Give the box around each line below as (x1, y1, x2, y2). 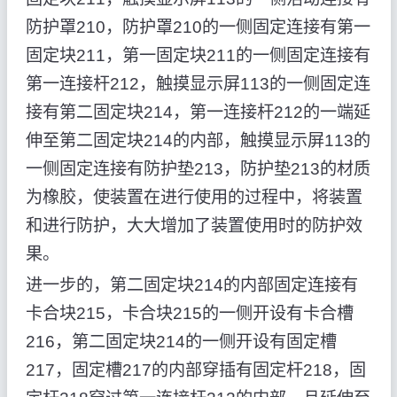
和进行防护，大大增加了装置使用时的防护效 (25, 216, 362, 235)
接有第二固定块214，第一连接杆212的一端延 (25, 103, 370, 121)
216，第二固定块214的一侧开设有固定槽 (25, 332, 337, 352)
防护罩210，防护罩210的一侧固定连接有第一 (25, 18, 370, 36)
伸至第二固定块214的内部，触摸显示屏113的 (25, 131, 370, 150)
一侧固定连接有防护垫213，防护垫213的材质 (25, 160, 370, 178)
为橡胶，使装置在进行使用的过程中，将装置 (25, 188, 362, 206)
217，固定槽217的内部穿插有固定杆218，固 (25, 361, 366, 380)
